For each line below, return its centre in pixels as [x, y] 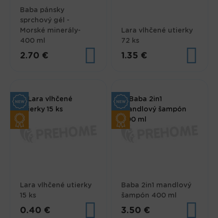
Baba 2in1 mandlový [156, 186]
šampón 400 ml [149, 196]
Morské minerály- [51, 31]
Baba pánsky [42, 10]
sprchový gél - [45, 21]
